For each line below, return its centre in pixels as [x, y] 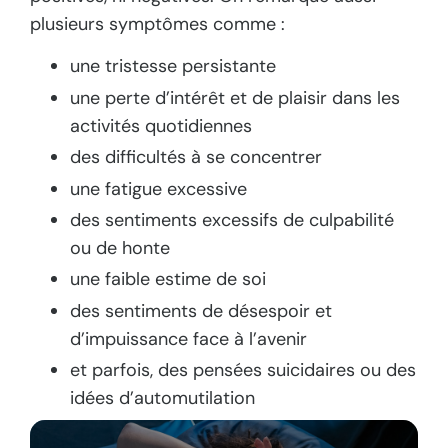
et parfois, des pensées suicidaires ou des [243, 370]
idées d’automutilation [162, 398]
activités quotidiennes [161, 125]
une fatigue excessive [158, 188]
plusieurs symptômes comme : [157, 23]
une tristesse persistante [173, 66]
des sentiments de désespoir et [201, 310]
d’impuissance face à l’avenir [188, 338]
